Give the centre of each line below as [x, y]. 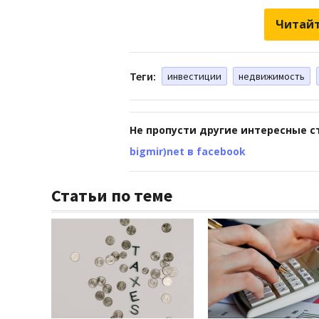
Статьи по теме [112, 195]
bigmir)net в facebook [188, 151]
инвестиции [194, 76]
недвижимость [272, 76]
